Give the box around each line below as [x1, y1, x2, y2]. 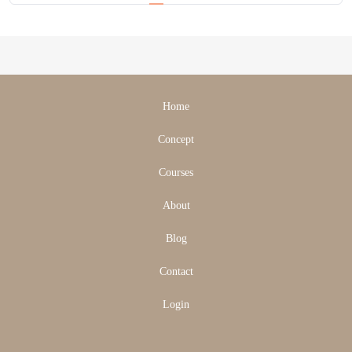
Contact [159, 266, 193, 278]
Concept [158, 134, 194, 146]
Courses [159, 167, 193, 179]
